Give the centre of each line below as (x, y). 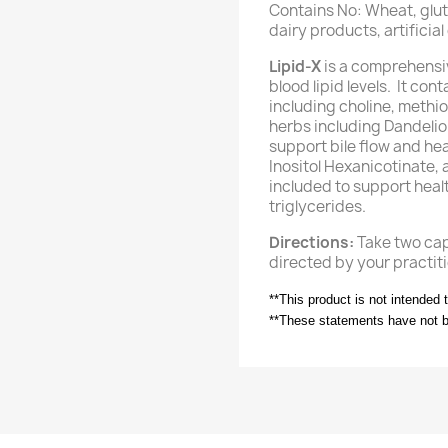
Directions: (311, 242)
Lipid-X (295, 66)
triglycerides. (317, 206)
